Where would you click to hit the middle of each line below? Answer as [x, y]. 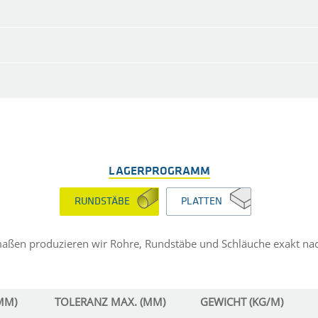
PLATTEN [202, 202]
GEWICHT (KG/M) [242, 302]
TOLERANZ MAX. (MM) [110, 302]
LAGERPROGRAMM [159, 171]
